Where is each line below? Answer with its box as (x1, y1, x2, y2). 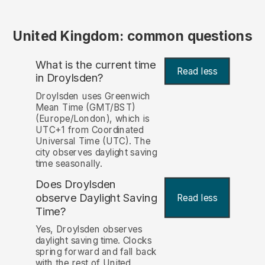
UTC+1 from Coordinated (35, 124, 144, 135)
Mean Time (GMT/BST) (35, 101, 135, 113)
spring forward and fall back (35, 245, 157, 257)
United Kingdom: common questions (13, 28, 252, 44)
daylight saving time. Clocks (35, 234, 152, 246)
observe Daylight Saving (35, 190, 157, 205)
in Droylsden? (35, 71, 104, 85)
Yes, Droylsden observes (35, 223, 143, 235)
